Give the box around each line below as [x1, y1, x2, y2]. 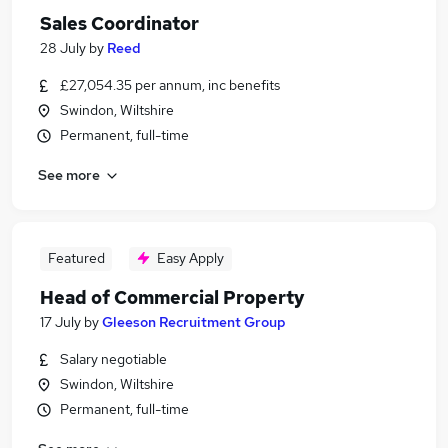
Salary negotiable [60, 350, 167, 368]
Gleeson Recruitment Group [102, 313, 286, 331]
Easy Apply [157, 249, 224, 267]
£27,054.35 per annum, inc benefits [60, 76, 280, 94]
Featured [47, 249, 105, 267]
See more [38, 165, 100, 184]
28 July [40, 39, 86, 57]
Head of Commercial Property [40, 286, 305, 309]
